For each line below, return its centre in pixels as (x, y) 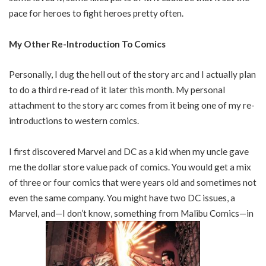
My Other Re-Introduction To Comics (87, 44)
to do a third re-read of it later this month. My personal (117, 90)
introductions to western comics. (74, 121)
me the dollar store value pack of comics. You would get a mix (130, 167)
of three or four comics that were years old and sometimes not (133, 182)
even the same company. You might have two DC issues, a (122, 197)
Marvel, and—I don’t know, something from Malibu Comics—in (131, 213)
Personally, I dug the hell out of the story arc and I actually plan (132, 74)
